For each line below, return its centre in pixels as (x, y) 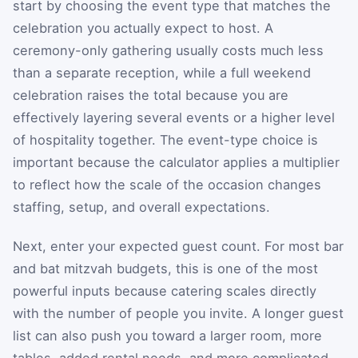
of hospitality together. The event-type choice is (165, 139)
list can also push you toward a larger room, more (167, 336)
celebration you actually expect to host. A (143, 28)
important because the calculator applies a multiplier (176, 162)
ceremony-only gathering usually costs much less (168, 50)
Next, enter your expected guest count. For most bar (178, 247)
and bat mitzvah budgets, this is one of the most (165, 269)
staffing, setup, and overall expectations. (141, 207)
